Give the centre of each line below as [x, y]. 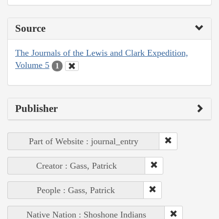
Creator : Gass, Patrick [77, 165]
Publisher [36, 108]
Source [30, 29]
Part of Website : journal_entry [84, 141]
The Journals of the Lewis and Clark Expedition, [102, 53]
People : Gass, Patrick [76, 190]
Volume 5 [32, 65]
